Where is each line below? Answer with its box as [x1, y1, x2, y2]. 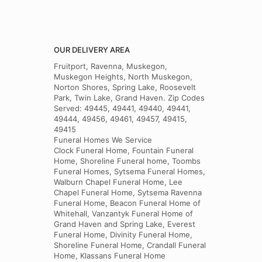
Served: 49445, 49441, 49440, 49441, [54, 104, 191, 113]
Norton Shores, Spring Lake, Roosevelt [54, 82, 196, 92]
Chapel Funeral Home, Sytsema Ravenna [54, 188, 202, 197]
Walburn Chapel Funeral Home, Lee [54, 177, 182, 187]
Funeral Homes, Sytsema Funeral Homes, [54, 167, 205, 176]
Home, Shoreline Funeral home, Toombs [54, 156, 201, 166]
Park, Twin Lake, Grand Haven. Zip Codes [54, 93, 205, 102]
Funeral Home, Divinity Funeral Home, [54, 230, 192, 239]
